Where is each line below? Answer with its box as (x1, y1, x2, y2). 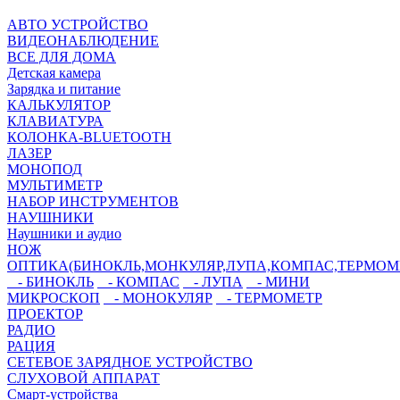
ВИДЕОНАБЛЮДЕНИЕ (7, 32, 159, 48)
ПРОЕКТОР (7, 305, 83, 321)
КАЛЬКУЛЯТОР (7, 96, 111, 112)
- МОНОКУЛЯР (104, 289, 212, 305)
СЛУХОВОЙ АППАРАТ (7, 370, 160, 386)
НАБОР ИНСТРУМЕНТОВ (7, 193, 179, 209)
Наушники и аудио (7, 225, 121, 241)
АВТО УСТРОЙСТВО (7, 16, 148, 32)
